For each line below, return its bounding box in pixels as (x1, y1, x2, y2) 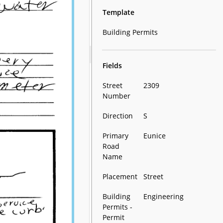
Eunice (143, 131, 166, 140)
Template (103, 7, 135, 17)
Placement (103, 172, 138, 181)
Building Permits (103, 27, 158, 37)
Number (103, 91, 131, 101)
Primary (103, 131, 129, 140)
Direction (103, 111, 133, 120)
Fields (103, 61, 122, 70)
